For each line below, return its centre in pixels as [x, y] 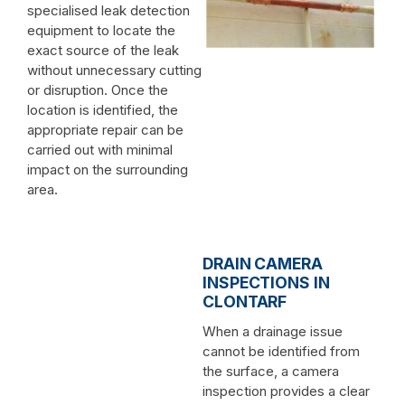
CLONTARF [245, 301]
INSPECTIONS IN [266, 282]
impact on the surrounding [108, 169]
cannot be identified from [281, 351]
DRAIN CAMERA [263, 263]
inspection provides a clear [286, 391]
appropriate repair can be [105, 129]
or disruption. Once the [98, 89]
